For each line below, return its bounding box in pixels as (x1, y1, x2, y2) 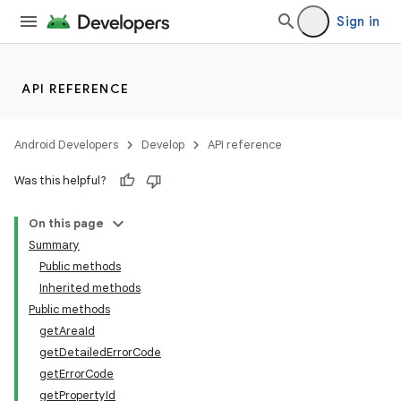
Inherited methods (39, 280, 141, 295)
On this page (29, 216, 104, 231)
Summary (29, 237, 80, 252)
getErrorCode (39, 366, 114, 381)
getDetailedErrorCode (39, 345, 161, 360)
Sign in (337, 13, 380, 30)
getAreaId (39, 323, 95, 338)
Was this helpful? (14, 173, 107, 188)
